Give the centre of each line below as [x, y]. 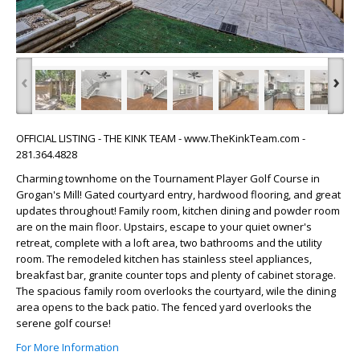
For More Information [67, 348]
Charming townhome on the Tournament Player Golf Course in [168, 179]
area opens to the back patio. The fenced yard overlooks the [164, 307]
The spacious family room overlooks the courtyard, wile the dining [176, 291]
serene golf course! [63, 323]
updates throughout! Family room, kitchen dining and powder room [178, 211]
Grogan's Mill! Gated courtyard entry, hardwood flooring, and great [178, 195]
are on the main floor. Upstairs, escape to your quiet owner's [164, 227]
